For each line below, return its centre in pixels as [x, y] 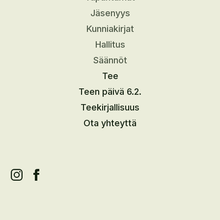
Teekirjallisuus [110, 107]
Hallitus [110, 44]
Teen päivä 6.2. [110, 91]
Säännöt [110, 60]
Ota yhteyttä [110, 123]
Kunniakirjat [110, 28]
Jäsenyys [110, 13]
